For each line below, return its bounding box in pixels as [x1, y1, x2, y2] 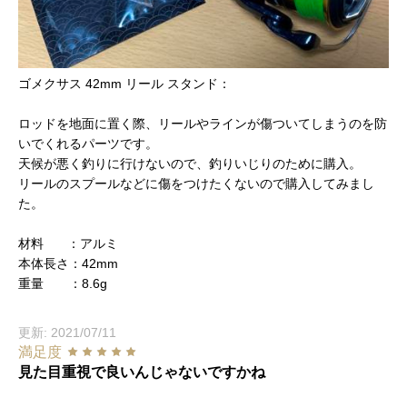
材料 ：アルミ [18, 236, 118, 251]
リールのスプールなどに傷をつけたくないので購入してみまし [18, 176, 374, 191]
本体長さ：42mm [18, 256, 118, 271]
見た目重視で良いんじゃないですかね [18, 364, 265, 380]
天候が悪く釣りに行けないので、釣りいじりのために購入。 [18, 156, 362, 171]
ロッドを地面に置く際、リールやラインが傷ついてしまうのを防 [18, 116, 387, 131]
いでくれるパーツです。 [18, 136, 158, 151]
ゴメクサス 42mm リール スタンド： [18, 76, 231, 91]
